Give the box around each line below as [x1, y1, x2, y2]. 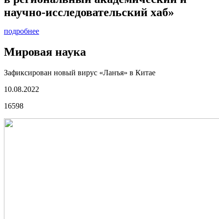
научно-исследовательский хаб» [4, 5, 174, 19]
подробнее [4, 26, 39, 35]
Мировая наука [4, 45, 86, 58]
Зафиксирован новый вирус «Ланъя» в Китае [4, 68, 155, 77]
